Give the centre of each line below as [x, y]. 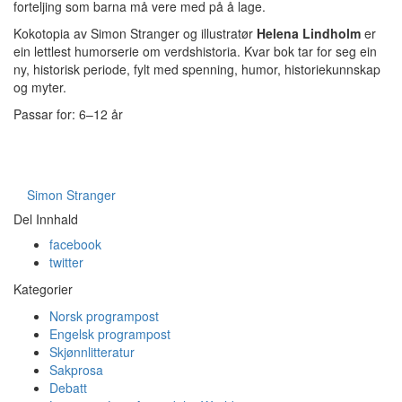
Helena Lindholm [309, 33]
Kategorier [43, 289]
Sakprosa [76, 370]
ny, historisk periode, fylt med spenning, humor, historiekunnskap [197, 69]
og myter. [40, 87]
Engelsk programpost [110, 334]
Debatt [68, 388]
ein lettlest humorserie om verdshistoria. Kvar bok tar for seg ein [195, 51]
